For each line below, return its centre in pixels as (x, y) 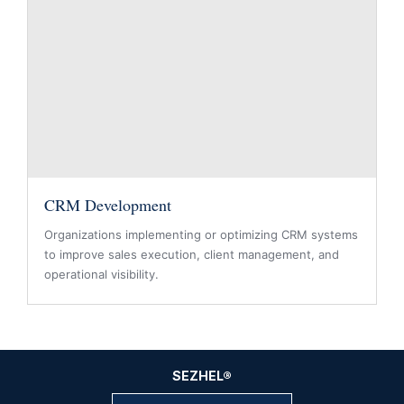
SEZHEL (197, 376)
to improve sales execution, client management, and (192, 254)
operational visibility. (101, 274)
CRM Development (108, 205)
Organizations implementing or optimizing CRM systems (201, 234)
